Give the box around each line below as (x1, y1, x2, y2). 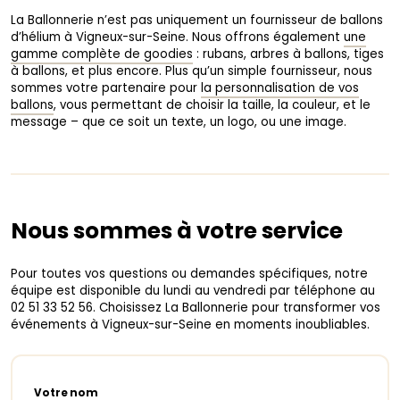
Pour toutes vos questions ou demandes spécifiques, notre (11, 265, 368, 282)
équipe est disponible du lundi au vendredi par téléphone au (11, 282, 375, 299)
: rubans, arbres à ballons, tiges (193, 46, 384, 62)
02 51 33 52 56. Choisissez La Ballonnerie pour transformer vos (11, 299, 380, 316)
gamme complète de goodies (11, 46, 193, 62)
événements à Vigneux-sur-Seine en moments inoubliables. (11, 316, 370, 333)
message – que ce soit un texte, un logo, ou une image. (11, 113, 346, 130)
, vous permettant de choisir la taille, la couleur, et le (54, 96, 371, 113)
